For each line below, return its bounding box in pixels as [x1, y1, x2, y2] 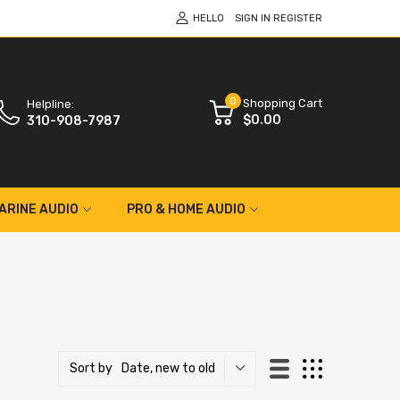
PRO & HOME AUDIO [127, 201, 246, 217]
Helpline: [27, 96, 74, 111]
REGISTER [273, 12, 322, 24]
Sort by [70, 361, 112, 377]
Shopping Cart [243, 96, 322, 110]
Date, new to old [121, 360, 215, 376]
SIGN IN [235, 12, 271, 24]
